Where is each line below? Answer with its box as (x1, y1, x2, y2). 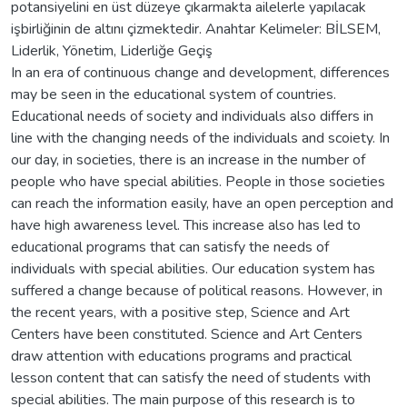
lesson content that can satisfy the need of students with (11, 367, 371, 388)
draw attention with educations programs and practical (11, 345, 352, 366)
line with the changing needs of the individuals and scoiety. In (11, 127, 390, 148)
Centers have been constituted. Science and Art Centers (11, 323, 362, 344)
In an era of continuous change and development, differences (11, 62, 390, 83)
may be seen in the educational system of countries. (11, 84, 336, 104)
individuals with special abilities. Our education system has (11, 258, 375, 279)
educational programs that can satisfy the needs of (11, 236, 329, 257)
